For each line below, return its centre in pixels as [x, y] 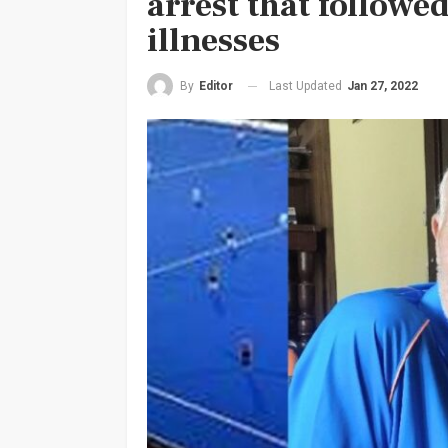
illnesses [213, 39]
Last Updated [307, 85]
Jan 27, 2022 [382, 85]
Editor [216, 86]
